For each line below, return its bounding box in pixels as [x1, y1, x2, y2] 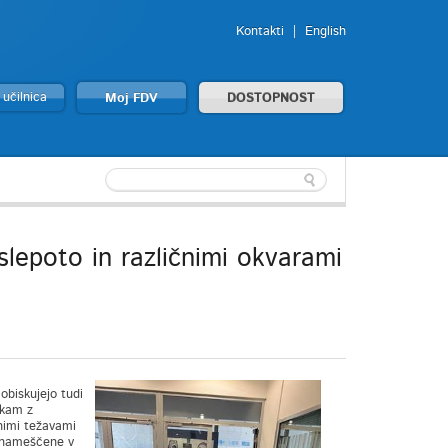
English [305, 25, 346, 38]
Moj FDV [105, 92, 158, 105]
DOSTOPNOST [227, 92, 315, 105]
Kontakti [236, 25, 284, 38]
